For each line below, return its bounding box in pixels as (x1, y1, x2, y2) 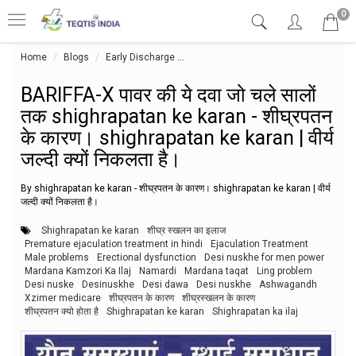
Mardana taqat (184, 265, 249, 277)
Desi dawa (142, 278, 188, 290)
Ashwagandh (259, 278, 317, 290)
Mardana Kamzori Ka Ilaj (25, 265, 131, 277)
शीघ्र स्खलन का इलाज (147, 224, 226, 236)
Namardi (139, 265, 176, 277)
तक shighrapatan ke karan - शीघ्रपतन (21, 105, 332, 128)
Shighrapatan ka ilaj (212, 305, 298, 317)
